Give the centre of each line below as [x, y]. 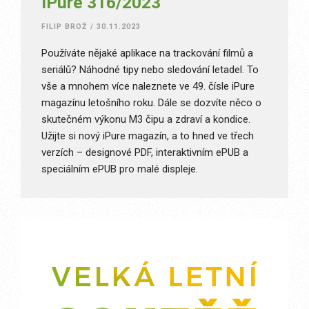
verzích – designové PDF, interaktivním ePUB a [145, 152]
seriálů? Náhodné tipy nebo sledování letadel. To [150, 69]
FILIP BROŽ [64, 26]
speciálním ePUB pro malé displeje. [120, 169]
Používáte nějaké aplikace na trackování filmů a [147, 53]
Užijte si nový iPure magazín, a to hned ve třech [148, 136]
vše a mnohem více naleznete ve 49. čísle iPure [148, 86]
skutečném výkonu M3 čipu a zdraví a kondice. [146, 119]
